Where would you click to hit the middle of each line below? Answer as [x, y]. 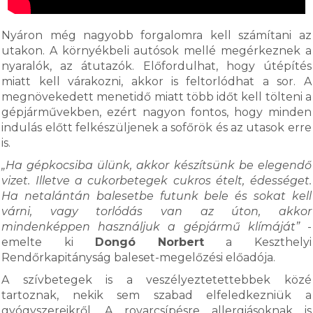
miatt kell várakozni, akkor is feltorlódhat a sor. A [156, 81]
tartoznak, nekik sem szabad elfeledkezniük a [156, 295]
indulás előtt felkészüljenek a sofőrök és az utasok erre [156, 128]
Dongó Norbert [150, 242]
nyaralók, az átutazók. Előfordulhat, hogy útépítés [156, 66]
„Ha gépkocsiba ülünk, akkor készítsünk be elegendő [156, 165]
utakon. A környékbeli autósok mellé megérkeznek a [156, 51]
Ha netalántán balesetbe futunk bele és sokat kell [156, 196]
